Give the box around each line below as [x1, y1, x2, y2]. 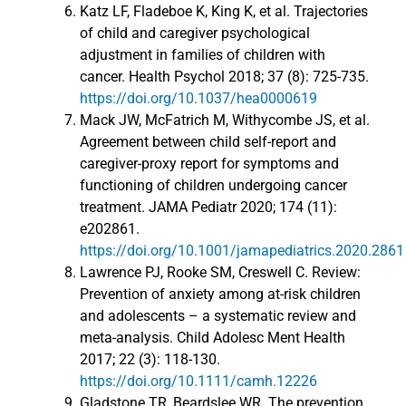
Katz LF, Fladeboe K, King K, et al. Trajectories [80, 3, 368, 21]
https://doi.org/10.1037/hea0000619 [80, 90, 317, 108]
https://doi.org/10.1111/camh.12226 [80, 372, 317, 391]
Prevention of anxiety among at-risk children [80, 285, 361, 304]
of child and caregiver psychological [80, 24, 310, 43]
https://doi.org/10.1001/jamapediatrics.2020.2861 [80, 242, 404, 260]
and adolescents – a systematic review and [80, 307, 356, 325]
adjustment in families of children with [80, 46, 325, 64]
